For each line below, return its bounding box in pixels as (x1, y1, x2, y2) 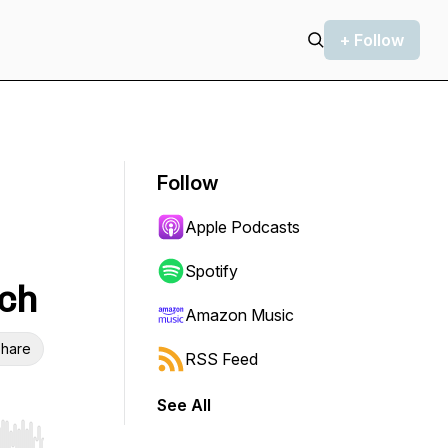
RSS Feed (185, 349, 258, 369)
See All (157, 395, 211, 415)
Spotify (185, 261, 238, 281)
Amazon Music (185, 305, 294, 325)
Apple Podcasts (185, 217, 300, 237)
